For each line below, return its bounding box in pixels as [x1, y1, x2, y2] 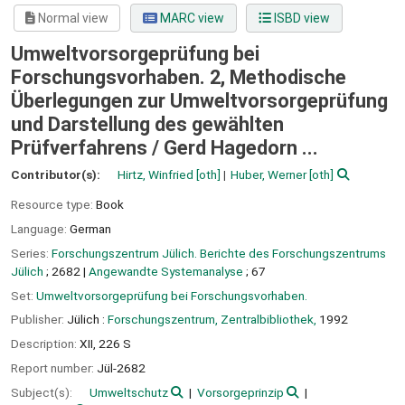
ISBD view [270, 11, 330, 26]
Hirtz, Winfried [118, 167, 193, 183]
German [70, 221, 111, 236]
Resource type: [11, 197, 96, 212]
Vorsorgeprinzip [196, 384, 284, 400]
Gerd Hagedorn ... [164, 137, 318, 160]
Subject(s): [11, 384, 75, 400]
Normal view [35, 11, 109, 26]
